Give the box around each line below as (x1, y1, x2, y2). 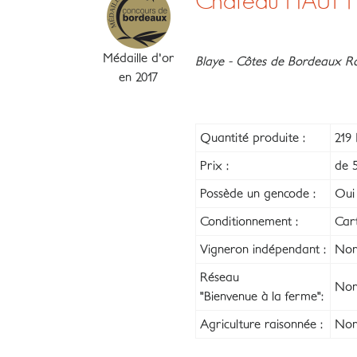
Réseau (200, 271, 239, 284)
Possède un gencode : (200, 187, 316, 200)
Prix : (200, 159, 229, 172)
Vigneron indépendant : (200, 243, 326, 256)
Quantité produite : (200, 131, 305, 144)
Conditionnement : (200, 215, 298, 228)
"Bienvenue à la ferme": (200, 290, 324, 303)
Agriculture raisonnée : (200, 318, 323, 331)
